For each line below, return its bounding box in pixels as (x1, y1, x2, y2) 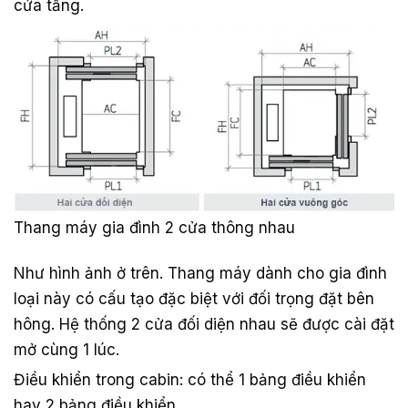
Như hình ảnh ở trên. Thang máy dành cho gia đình (14, 264, 387, 283)
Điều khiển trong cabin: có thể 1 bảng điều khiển (14, 371, 366, 390)
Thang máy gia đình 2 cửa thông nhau (14, 219, 295, 238)
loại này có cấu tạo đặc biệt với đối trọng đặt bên (14, 290, 374, 309)
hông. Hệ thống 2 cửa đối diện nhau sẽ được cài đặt (14, 315, 394, 334)
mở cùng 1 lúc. (14, 341, 119, 360)
